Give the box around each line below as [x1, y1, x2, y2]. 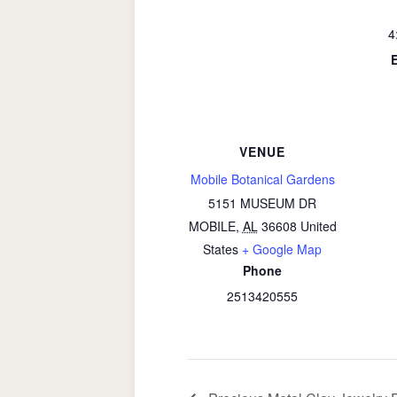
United [300, 217, 337, 235]
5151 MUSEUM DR [208, 194, 316, 212]
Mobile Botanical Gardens [190, 170, 335, 188]
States [203, 240, 238, 258]
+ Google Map [242, 240, 322, 258]
